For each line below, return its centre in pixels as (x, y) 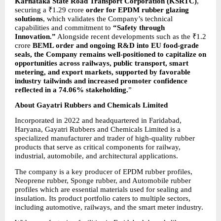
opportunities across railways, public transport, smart (102, 63)
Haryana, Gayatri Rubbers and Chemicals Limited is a (98, 129)
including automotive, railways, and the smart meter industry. (109, 207)
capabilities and (39, 27)
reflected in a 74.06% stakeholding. (72, 90)
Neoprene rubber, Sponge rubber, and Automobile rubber (103, 180)
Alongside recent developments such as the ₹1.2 (131, 36)
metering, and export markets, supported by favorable (103, 72)
